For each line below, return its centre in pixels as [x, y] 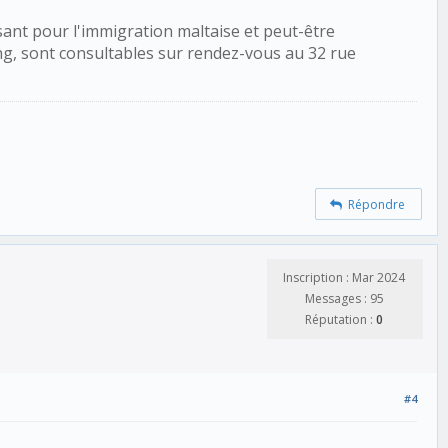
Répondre [374, 204]
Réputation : [340, 319]
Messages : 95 [344, 298]
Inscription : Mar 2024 [344, 277]
